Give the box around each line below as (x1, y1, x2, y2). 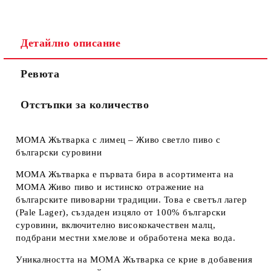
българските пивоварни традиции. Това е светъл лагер (16, 195, 247, 204)
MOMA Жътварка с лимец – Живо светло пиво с (16, 135, 221, 145)
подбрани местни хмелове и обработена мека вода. (16, 233, 236, 243)
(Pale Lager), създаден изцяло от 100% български (16, 207, 226, 217)
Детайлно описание (21, 37, 121, 49)
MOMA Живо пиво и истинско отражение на (16, 182, 204, 192)
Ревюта (21, 68, 60, 80)
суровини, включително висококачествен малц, (16, 220, 216, 230)
